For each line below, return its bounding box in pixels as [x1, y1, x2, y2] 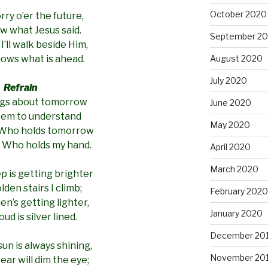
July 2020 [209, 75, 247, 86]
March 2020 [209, 163, 258, 174]
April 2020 [209, 141, 251, 152]
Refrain [3, 82, 38, 94]
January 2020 [209, 208, 263, 218]
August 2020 [209, 53, 263, 63]
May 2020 [209, 119, 250, 130]
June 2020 [209, 97, 251, 108]
